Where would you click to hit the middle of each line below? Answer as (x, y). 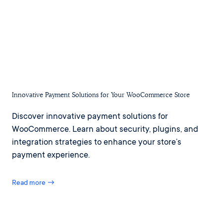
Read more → (33, 184)
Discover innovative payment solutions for (90, 117)
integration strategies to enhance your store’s (97, 143)
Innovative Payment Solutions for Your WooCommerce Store (101, 95)
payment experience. (51, 156)
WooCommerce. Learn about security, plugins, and (105, 130)
